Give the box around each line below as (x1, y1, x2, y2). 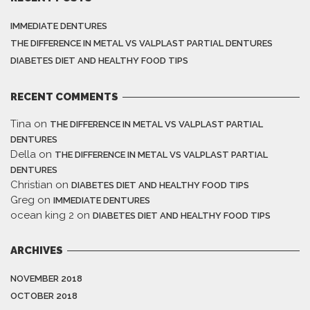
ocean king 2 (10, 209, 74, 222)
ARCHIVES (10, 244, 63, 257)
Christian (10, 179, 53, 192)
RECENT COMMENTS (10, 91, 118, 104)
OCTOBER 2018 (10, 291, 77, 302)
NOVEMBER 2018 (10, 273, 82, 284)
